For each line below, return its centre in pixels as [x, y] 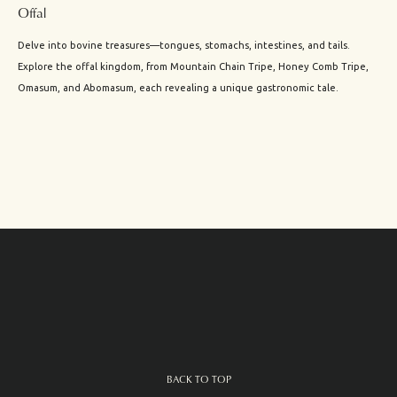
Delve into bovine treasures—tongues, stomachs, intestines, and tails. [184, 46]
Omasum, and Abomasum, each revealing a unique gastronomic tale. [178, 88]
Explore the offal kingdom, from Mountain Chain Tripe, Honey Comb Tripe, [193, 67]
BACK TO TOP [198, 379]
